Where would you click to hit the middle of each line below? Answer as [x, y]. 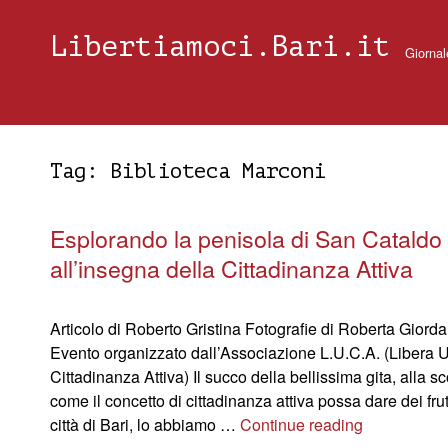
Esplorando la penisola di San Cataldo [246, 238]
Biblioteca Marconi [218, 171]
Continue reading [301, 424]
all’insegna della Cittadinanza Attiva [231, 268]
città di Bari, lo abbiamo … [145, 424]
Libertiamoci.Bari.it [220, 47]
